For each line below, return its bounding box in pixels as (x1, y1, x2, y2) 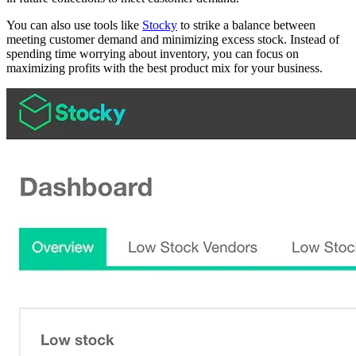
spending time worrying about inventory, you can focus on (6, 47, 299, 61)
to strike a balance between (177, 18, 315, 33)
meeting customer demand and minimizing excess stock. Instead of (6, 33, 339, 47)
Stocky (142, 18, 177, 33)
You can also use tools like (6, 18, 142, 33)
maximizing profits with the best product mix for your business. (6, 61, 323, 75)
